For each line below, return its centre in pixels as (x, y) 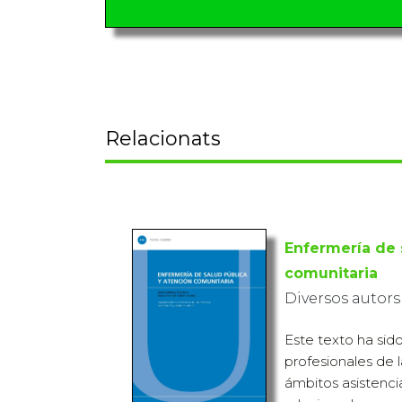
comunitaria (331, 273)
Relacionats (163, 138)
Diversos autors (342, 298)
